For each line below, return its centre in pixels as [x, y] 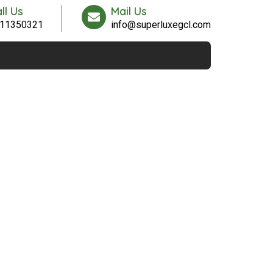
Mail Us [129, 11]
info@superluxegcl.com [161, 25]
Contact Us [73, 162]
